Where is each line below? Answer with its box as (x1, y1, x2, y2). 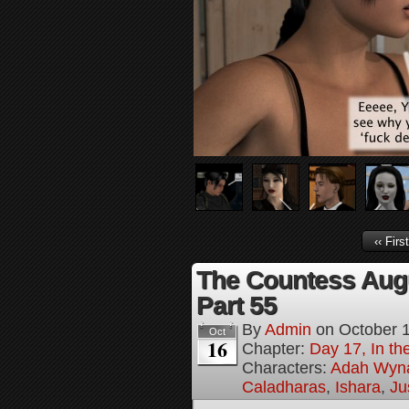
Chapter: (242, 340, 309, 358)
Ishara (335, 378, 381, 396)
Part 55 (196, 291, 277, 320)
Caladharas (242, 378, 326, 396)
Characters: (242, 359, 330, 377)
